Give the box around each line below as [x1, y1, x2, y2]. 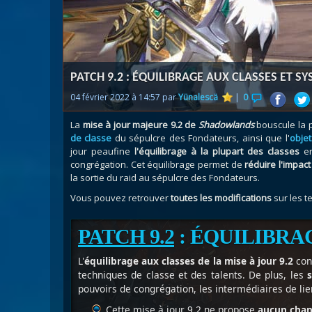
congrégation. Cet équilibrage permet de [70, 158, 245, 171]
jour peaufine [70, 145, 135, 157]
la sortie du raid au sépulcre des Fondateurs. [70, 171, 260, 184]
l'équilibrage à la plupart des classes [134, 145, 300, 157]
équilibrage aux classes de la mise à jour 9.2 [84, 254, 294, 267]
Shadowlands [198, 118, 254, 131]
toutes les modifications [169, 192, 272, 204]
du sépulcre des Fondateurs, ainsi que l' [111, 132, 290, 144]
